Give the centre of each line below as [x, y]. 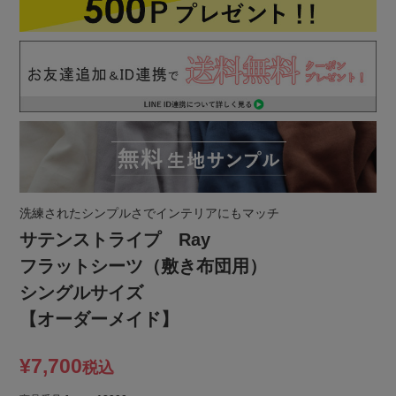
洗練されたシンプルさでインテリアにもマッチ [150, 213]
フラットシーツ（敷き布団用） [144, 266]
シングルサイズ [82, 292]
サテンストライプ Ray [115, 239]
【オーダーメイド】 [99, 319]
